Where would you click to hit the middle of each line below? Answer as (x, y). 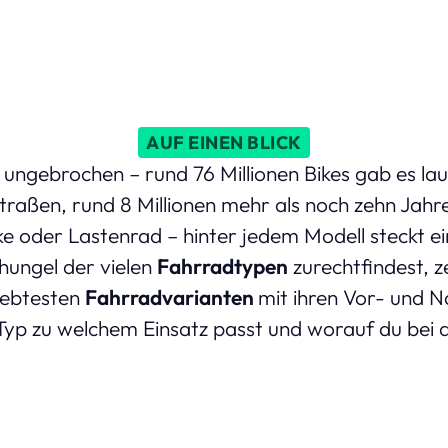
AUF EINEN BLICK (224, 142)
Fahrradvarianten (171, 296)
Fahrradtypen (222, 265)
